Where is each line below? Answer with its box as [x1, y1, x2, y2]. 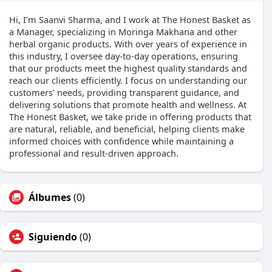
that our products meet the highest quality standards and [9, 62, 247, 74]
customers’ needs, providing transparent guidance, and [9, 86, 239, 98]
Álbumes [29, 191, 71, 204]
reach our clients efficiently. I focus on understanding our [9, 74, 247, 86]
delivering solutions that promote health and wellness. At [9, 98, 246, 110]
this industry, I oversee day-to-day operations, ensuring [9, 50, 238, 62]
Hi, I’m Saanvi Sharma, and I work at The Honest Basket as [9, 13, 251, 25]
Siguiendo [29, 230, 77, 243]
